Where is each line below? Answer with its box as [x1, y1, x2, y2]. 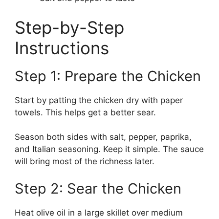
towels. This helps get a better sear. [15, 107, 156, 117]
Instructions [15, 37, 109, 58]
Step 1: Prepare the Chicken [15, 67, 201, 85]
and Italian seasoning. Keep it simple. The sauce [15, 144, 204, 154]
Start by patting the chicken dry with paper [15, 95, 183, 105]
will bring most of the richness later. [15, 156, 154, 167]
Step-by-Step [15, 17, 124, 38]
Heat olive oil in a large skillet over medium [15, 207, 183, 218]
